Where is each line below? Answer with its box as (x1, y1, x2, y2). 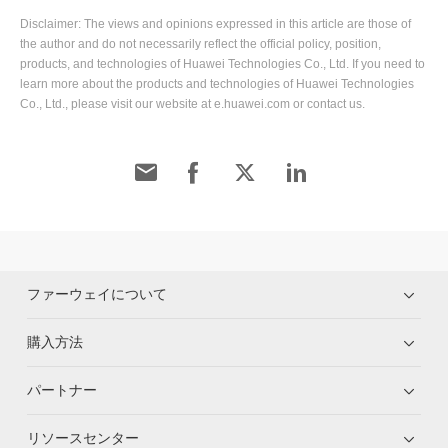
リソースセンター (27, 429, 140, 446)
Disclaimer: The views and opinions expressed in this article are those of (20, 16, 411, 31)
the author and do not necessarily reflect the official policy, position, (20, 36, 381, 51)
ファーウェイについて (27, 285, 168, 302)
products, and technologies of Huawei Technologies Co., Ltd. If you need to (20, 56, 425, 71)
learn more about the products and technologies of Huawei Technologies (20, 76, 414, 91)
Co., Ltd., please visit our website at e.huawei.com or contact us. (20, 96, 365, 111)
